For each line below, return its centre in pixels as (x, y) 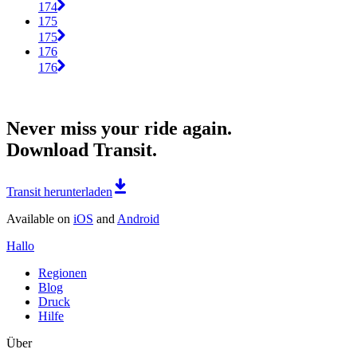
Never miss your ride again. (119, 128)
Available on (40, 218)
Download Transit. (82, 149)
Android (138, 218)
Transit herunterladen (59, 191)
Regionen (63, 273)
